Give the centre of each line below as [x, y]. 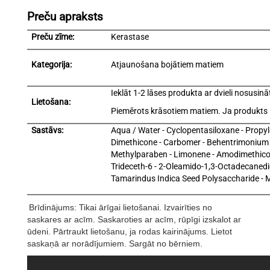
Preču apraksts [65, 17]
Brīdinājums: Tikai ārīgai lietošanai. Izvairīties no [121, 208]
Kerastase [130, 37]
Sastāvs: [48, 130]
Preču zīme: [53, 37]
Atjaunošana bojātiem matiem [168, 65]
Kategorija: [52, 65]
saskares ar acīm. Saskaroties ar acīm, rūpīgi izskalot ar [134, 220]
